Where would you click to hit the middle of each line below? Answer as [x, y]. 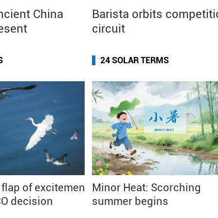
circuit [109, 29]
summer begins [130, 201]
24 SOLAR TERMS [135, 60]
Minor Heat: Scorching [146, 188]
